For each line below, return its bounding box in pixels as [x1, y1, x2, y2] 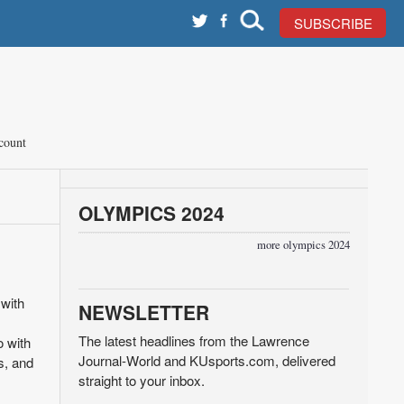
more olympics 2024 [256, 237, 350, 252]
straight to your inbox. [78, 371, 205, 390]
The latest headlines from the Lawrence [78, 331, 309, 350]
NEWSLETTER [78, 298, 209, 326]
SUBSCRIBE [293, 14, 372, 32]
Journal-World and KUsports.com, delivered [78, 351, 335, 370]
